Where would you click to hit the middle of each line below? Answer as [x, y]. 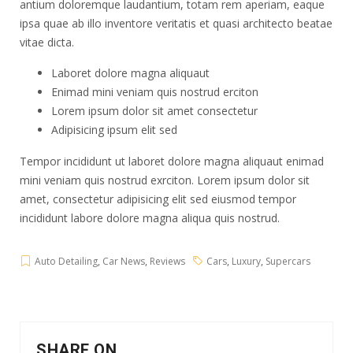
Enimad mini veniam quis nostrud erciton [155, 92]
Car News [124, 261]
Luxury [246, 261]
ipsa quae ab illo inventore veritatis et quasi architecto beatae [176, 23]
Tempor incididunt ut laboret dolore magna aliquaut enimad [172, 161]
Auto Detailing [66, 261]
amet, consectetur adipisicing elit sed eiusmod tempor [158, 199]
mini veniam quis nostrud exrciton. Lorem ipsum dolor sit [165, 180]
